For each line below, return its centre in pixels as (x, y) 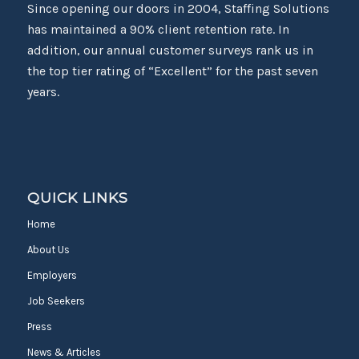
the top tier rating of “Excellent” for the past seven (172, 71)
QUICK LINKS (77, 197)
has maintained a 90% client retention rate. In (158, 30)
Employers (52, 275)
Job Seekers (56, 301)
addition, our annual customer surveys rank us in (170, 50)
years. (43, 92)
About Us (48, 249)
